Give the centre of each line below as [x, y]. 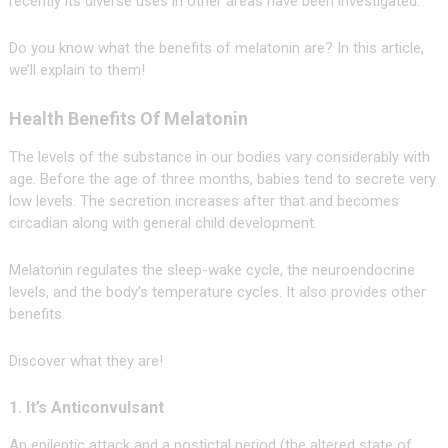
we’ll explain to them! [76, 70]
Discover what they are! [85, 361]
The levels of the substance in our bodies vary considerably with [219, 157]
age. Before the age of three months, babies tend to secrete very [222, 179]
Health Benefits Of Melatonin [128, 119]
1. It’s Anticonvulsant [86, 408]
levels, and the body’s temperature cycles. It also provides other [217, 292]
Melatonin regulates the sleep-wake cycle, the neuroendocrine [211, 270]
